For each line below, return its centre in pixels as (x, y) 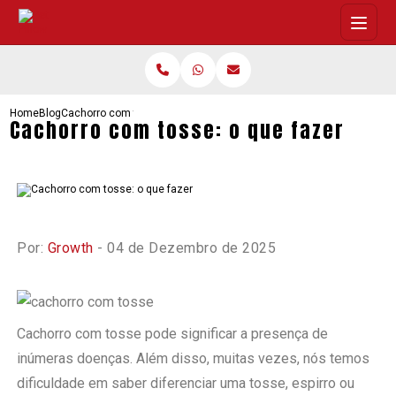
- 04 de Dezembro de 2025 (185, 248)
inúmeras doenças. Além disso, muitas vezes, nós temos (194, 358)
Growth (70, 248)
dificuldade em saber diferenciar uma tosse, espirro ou (186, 383)
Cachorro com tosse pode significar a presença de (173, 333)
